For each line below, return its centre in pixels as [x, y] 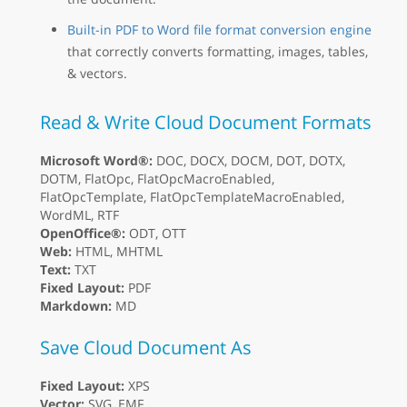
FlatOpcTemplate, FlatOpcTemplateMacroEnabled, [192, 196]
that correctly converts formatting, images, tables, [218, 51]
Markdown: [76, 305]
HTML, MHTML [117, 251]
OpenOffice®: [83, 233]
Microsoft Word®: [96, 160]
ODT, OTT [156, 233]
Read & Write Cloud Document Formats [206, 122]
